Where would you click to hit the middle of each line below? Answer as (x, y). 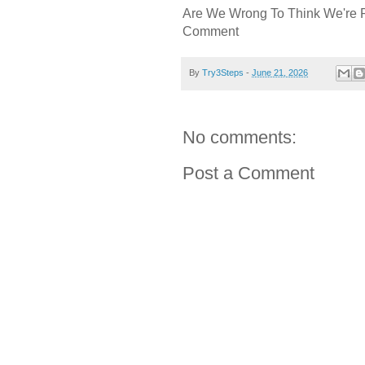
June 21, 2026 (280, 72)
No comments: (240, 138)
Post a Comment (248, 174)
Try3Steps (223, 72)
